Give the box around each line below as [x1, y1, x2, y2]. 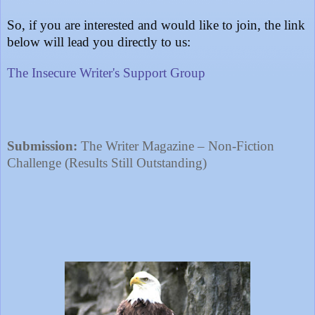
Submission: [7, 138, 77, 153]
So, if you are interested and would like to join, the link [7, 17, 305, 32]
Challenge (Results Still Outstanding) [7, 155, 207, 170]
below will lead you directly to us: [7, 34, 191, 49]
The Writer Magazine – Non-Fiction [77, 138, 274, 153]
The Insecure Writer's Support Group [7, 65, 209, 80]
